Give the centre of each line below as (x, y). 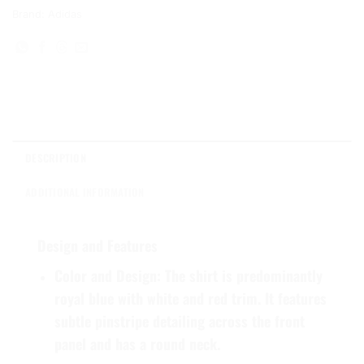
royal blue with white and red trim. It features (190, 298)
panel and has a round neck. (137, 343)
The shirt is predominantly (241, 275)
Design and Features (97, 245)
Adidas (65, 14)
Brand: (30, 14)
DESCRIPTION (56, 158)
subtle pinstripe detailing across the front (179, 321)
